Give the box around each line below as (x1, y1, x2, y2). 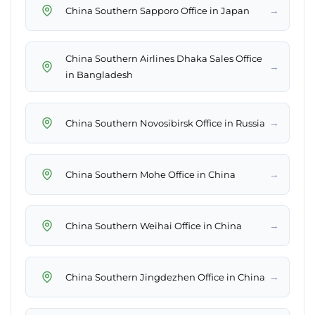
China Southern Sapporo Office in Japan (65, 4, 250, 16)
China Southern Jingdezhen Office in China (65, 271, 265, 283)
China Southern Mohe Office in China (65, 168, 236, 180)
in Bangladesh (65, 69, 133, 81)
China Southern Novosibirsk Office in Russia (65, 117, 265, 129)
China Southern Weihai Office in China (65, 219, 242, 231)
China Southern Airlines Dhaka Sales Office (65, 53, 262, 65)
